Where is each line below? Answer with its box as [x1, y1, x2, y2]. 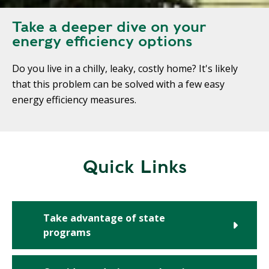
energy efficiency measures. [12, 92, 137, 106]
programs [43, 226, 91, 240]
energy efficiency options [12, 32, 193, 50]
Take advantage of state [43, 211, 165, 225]
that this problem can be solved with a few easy [12, 77, 225, 91]
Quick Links [82, 156, 187, 178]
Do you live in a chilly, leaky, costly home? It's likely [12, 61, 238, 75]
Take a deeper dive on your [12, 17, 207, 35]
